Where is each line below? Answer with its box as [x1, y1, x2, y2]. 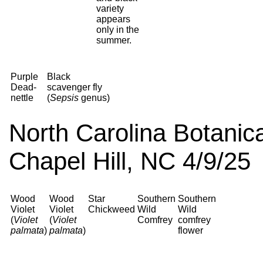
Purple [11, 72, 38, 82]
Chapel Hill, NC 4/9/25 [9, 147, 251, 175]
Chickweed [88, 204, 135, 214]
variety [96, 4, 124, 14]
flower [178, 225, 203, 235]
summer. [96, 35, 131, 45]
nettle [11, 93, 33, 103]
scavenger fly [47, 82, 102, 92]
